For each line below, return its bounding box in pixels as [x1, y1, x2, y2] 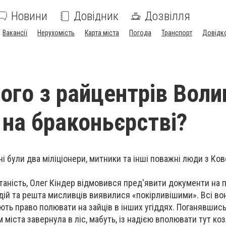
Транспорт [161, 29, 192, 37]
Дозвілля [145, 9, 190, 23]
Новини [11, 9, 47, 23]
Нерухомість [37, 29, 75, 37]
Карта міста [85, 29, 119, 37]
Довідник [74, 9, 119, 23]
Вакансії [3, 29, 27, 37]
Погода [129, 29, 151, 37]
